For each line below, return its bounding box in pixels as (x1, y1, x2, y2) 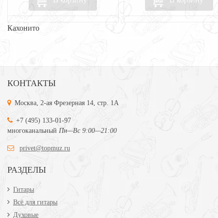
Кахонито (7, 24, 39, 32)
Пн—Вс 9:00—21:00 (59, 127, 117, 134)
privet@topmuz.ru (19, 145, 70, 152)
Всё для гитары (13, 199, 57, 206)
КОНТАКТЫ (7, 78, 56, 88)
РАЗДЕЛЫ (7, 165, 46, 175)
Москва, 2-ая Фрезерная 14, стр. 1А (15, 99, 119, 107)
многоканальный (7, 127, 59, 134)
